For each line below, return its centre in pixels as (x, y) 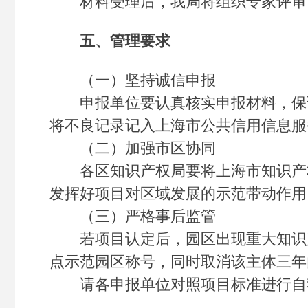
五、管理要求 (125, 41)
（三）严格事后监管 (133, 216)
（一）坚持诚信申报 (133, 80)
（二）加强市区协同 (133, 148)
